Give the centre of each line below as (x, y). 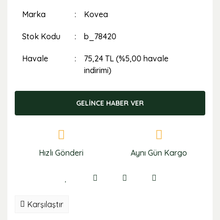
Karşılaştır (45, 204)
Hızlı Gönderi (61, 153)
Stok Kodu (41, 36)
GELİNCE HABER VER (110, 103)
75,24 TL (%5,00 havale (126, 58)
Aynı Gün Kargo (159, 153)
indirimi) (98, 70)
